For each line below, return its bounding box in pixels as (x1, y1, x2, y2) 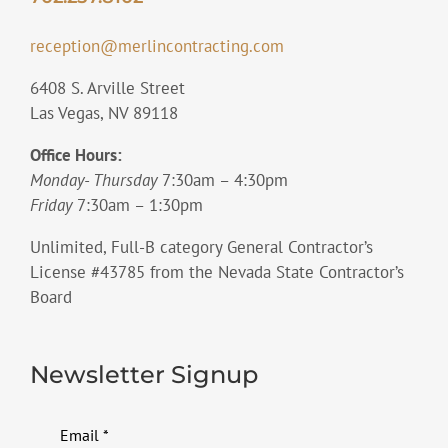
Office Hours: (29, 144, 122, 167)
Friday (29, 194, 72, 217)
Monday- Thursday (29, 169, 162, 192)
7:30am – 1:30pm (71, 194, 203, 217)
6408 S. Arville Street (29, 77, 185, 100)
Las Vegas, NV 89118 (29, 102, 178, 125)
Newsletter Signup (29, 360, 258, 390)
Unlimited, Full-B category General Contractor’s (29, 236, 373, 259)
